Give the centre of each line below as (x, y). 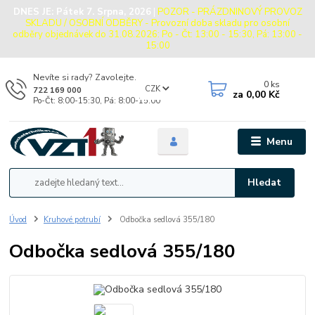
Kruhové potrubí (72, 220)
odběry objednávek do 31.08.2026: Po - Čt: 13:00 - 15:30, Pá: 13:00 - (157, 34)
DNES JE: (34, 12)
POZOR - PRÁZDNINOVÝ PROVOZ (230, 12)
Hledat (265, 183)
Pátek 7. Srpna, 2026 (103, 12)
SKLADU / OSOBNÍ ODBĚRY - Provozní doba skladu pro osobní (157, 23)
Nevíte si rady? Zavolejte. (84, 77)
